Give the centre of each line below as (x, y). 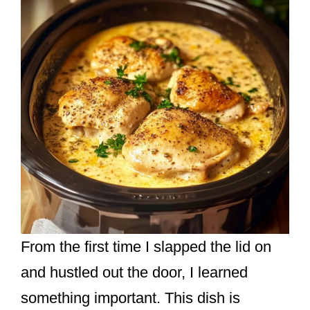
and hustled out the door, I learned (134, 272)
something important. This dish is (130, 298)
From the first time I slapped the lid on (146, 246)
